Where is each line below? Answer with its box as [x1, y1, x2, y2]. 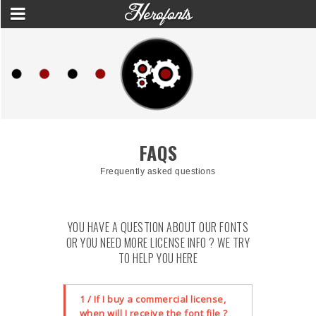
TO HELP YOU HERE [118, 249, 198, 267]
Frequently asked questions [100, 166, 216, 177]
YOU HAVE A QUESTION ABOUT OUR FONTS [67, 218, 249, 236]
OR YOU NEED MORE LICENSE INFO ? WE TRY [66, 233, 250, 251]
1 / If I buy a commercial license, [79, 293, 226, 306]
